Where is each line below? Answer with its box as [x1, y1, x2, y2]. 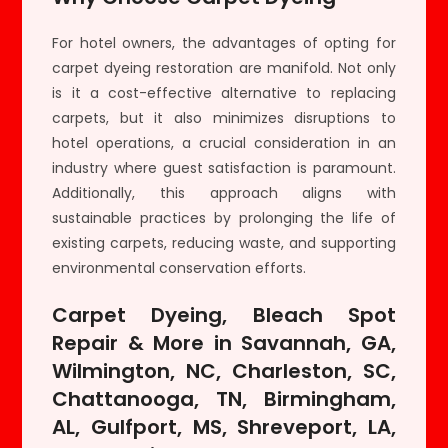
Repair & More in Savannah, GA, [52, 328, 396, 357]
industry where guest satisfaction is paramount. [52, 157, 396, 178]
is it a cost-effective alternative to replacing [52, 82, 396, 103]
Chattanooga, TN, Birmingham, [52, 384, 396, 413]
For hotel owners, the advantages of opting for [52, 32, 396, 53]
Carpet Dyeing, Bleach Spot [52, 300, 396, 329]
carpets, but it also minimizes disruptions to [52, 107, 396, 128]
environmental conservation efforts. [52, 257, 307, 278]
